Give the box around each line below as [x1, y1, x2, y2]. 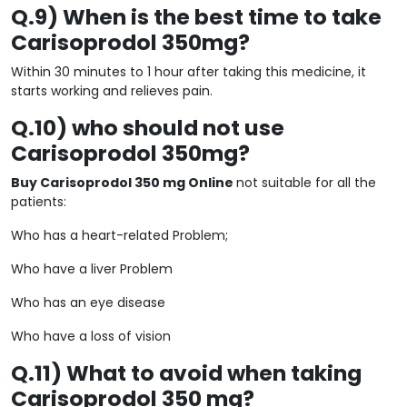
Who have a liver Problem [11, 259, 173, 278]
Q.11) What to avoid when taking [11, 357, 362, 388]
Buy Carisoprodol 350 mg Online [11, 173, 236, 192]
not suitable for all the [236, 173, 376, 192]
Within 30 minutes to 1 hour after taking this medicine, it [11, 62, 366, 81]
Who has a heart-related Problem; [11, 225, 228, 244]
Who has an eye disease [11, 293, 165, 312]
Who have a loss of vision [11, 326, 171, 345]
